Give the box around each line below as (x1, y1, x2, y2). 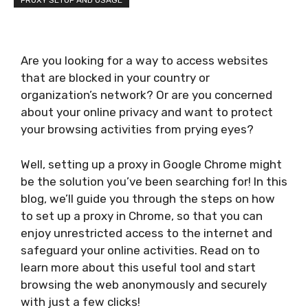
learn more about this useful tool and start (21, 260, 256, 274)
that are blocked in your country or (21, 71, 210, 85)
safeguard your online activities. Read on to (21, 243, 260, 257)
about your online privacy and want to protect (21, 105, 273, 119)
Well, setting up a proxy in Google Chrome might (21, 157, 282, 171)
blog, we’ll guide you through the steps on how (21, 191, 275, 206)
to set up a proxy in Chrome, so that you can (21, 208, 263, 223)
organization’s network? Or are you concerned (21, 88, 272, 102)
